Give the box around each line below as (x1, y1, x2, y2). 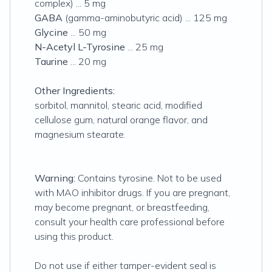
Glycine (35, 26, 68, 38)
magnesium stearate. (35, 128, 126, 140)
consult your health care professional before (35, 216, 225, 228)
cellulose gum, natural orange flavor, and (35, 114, 208, 126)
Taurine (35, 55, 68, 67)
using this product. (35, 230, 114, 242)
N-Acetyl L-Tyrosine (35, 41, 125, 53)
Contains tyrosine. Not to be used (78, 172, 222, 184)
